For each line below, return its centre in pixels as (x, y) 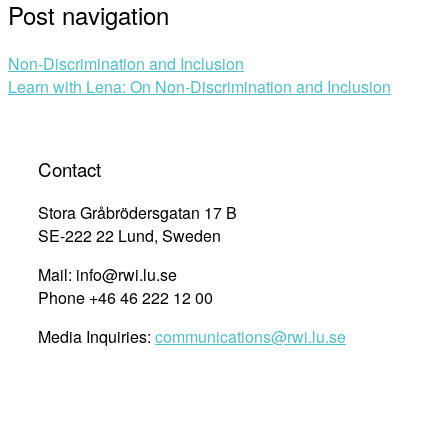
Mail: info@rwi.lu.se (107, 275)
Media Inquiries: (96, 337)
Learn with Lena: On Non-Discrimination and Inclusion (199, 86)
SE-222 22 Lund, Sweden (129, 236)
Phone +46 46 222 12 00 (125, 298)
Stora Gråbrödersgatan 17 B (137, 213)
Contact (69, 169)
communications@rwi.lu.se (250, 337)
